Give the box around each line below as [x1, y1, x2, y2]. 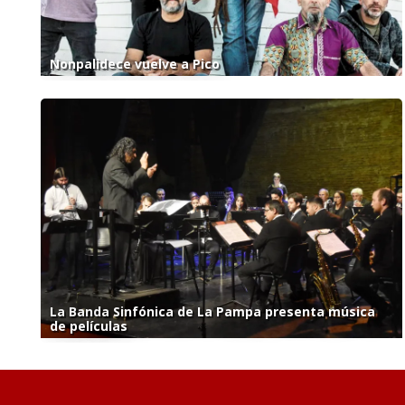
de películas [50, 317, 127, 335]
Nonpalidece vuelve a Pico [50, 55, 220, 73]
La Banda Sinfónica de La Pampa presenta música [50, 303, 375, 321]
